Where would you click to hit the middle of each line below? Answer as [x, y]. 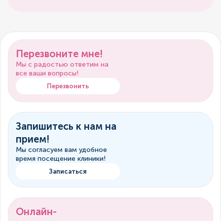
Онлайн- [36, 212]
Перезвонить [68, 86]
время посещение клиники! [61, 159]
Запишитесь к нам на [66, 127]
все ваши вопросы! [47, 74]
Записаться [68, 172]
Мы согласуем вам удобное [61, 150]
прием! [33, 139]
